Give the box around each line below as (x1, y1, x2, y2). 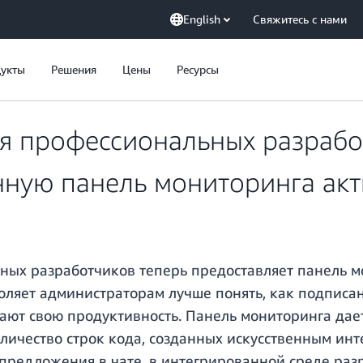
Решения (51, 62, 96, 76)
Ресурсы (177, 62, 219, 76)
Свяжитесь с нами (253, 12, 347, 26)
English (183, 12, 220, 26)
